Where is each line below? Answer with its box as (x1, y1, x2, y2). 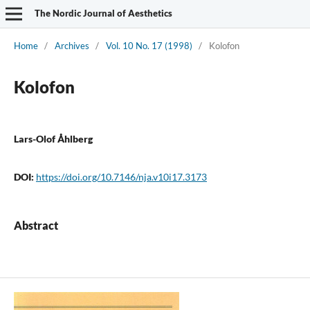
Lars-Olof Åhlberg (13, 132, 93, 145)
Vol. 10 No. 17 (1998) (105, 39, 192, 51)
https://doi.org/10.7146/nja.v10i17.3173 (35, 170, 207, 183)
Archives (54, 39, 89, 51)
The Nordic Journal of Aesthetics (34, 8, 172, 19)
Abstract (13, 218, 58, 232)
